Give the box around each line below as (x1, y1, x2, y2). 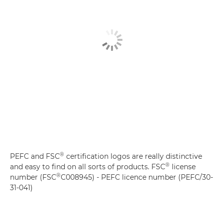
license (170, 162, 196, 172)
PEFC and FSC (10, 152, 60, 161)
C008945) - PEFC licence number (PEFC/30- (61, 173, 213, 182)
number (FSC (10, 173, 56, 182)
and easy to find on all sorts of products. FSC (10, 162, 165, 172)
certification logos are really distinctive (64, 152, 202, 161)
